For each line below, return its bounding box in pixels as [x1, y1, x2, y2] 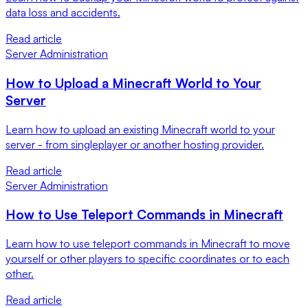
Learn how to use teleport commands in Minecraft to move [5, 236, 290, 251]
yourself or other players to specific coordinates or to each [5, 252, 289, 266]
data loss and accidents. [5, 5, 120, 20]
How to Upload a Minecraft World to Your [5, 74, 261, 91]
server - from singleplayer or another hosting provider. [5, 137, 264, 151]
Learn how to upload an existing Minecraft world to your [5, 122, 275, 136]
